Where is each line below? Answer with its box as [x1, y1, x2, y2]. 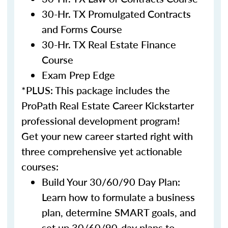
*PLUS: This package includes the [21, 83, 170, 97]
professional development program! [21, 113, 180, 128]
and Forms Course [42, 22, 122, 36]
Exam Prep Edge [42, 68, 118, 82]
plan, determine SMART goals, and [42, 205, 196, 219]
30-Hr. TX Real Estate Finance [42, 37, 176, 51]
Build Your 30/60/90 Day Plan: [42, 175, 180, 189]
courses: [21, 159, 59, 174]
